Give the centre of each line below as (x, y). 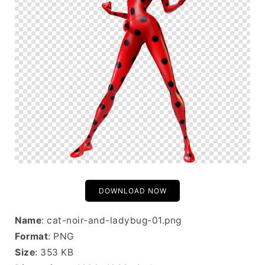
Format (31, 236)
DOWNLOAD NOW (132, 191)
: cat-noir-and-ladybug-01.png (112, 220)
